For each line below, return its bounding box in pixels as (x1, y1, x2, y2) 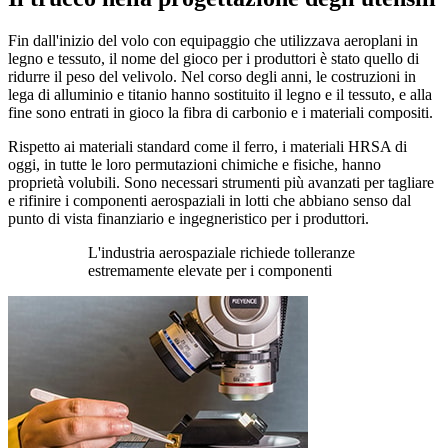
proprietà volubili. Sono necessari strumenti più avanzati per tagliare (8, 173, 434, 191)
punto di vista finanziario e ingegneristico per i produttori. (8, 209, 369, 227)
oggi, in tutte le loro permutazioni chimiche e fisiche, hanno (8, 155, 381, 173)
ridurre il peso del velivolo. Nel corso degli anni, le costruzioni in (8, 67, 416, 85)
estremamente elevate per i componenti (88, 261, 332, 279)
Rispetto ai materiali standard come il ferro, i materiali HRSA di (8, 137, 407, 155)
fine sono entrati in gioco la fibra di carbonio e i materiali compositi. (8, 103, 433, 121)
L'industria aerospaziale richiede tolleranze (88, 243, 355, 261)
